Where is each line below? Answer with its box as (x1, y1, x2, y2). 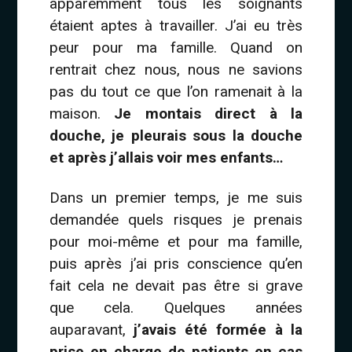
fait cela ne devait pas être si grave (49, 277, 303, 295)
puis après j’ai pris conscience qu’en (49, 255, 303, 273)
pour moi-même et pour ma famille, (49, 233, 303, 251)
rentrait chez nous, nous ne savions (49, 60, 303, 79)
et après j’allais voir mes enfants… (49, 148, 283, 167)
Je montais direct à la (114, 104, 303, 123)
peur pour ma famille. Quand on (49, 38, 303, 57)
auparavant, (49, 321, 134, 339)
